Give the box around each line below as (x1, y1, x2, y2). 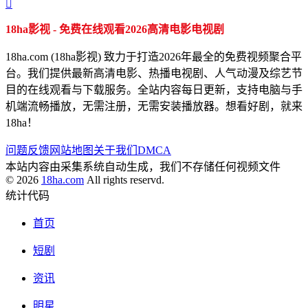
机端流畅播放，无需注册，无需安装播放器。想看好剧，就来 (5, 100, 302, 113)
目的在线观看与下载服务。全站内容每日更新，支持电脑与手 (5, 84, 302, 96)
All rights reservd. (84, 174, 164, 186)
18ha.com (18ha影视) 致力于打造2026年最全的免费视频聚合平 (5, 51, 302, 63)
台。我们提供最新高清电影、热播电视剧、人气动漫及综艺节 (5, 67, 302, 80)
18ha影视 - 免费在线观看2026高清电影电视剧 (5, 23, 224, 36)
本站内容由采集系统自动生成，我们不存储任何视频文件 (5, 161, 280, 173)
